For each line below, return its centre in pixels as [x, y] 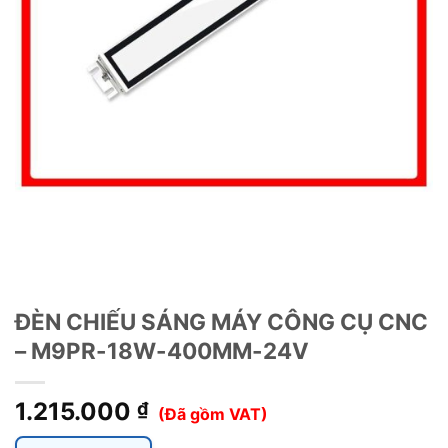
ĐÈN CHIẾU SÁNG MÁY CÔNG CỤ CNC [221, 322]
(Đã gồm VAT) [213, 414]
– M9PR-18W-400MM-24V [162, 351]
